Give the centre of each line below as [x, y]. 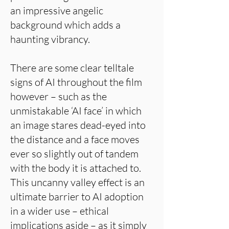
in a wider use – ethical [60, 211]
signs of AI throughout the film [76, 82]
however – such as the [59, 96]
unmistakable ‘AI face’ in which [76, 111]
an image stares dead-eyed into [78, 125]
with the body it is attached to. [76, 168]
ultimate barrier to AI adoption [77, 197]
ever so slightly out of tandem [74, 154]
